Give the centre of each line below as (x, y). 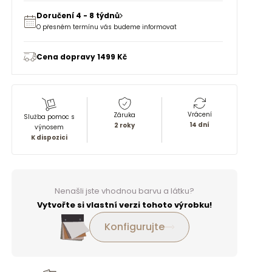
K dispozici (49, 138)
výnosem (49, 127)
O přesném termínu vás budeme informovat (107, 27)
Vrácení (199, 114)
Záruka (124, 115)
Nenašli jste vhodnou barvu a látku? (124, 191)
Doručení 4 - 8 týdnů (78, 15)
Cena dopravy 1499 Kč (82, 57)
